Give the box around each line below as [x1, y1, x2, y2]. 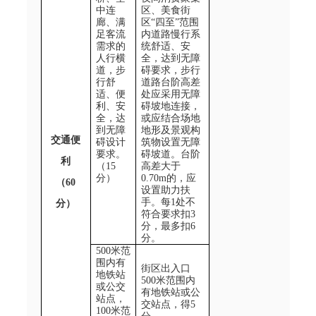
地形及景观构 [140, 124, 200, 135]
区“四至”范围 [140, 16, 199, 28]
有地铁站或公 [140, 286, 200, 298]
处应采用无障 [140, 88, 200, 99]
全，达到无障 [140, 52, 200, 63]
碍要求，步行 [140, 64, 200, 75]
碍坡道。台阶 [140, 148, 200, 159]
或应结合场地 [140, 112, 200, 123]
